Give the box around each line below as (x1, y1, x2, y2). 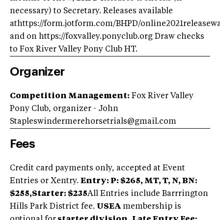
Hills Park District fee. (10, 202, 97, 211)
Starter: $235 (32, 190, 87, 198)
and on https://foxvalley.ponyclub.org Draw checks (10, 32, 204, 41)
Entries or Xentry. (10, 177, 81, 185)
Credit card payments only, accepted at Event (10, 164, 185, 172)
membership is (123, 202, 181, 211)
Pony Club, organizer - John (10, 105, 118, 113)
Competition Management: (10, 92, 130, 100)
